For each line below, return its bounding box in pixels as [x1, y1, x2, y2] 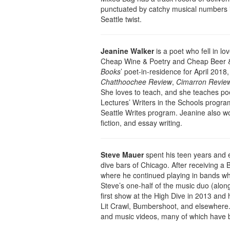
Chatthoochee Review [101, 76, 172, 87]
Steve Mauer [101, 149, 144, 160]
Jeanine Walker [101, 46, 154, 56]
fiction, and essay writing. [101, 118, 182, 128]
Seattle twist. [101, 14, 142, 25]
